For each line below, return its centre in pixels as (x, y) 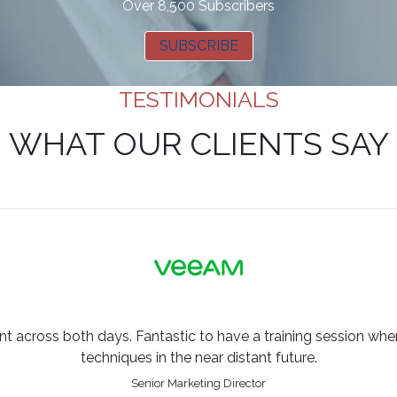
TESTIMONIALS (198, 100)
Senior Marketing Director (198, 384)
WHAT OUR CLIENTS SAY (198, 144)
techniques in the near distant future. (198, 358)
